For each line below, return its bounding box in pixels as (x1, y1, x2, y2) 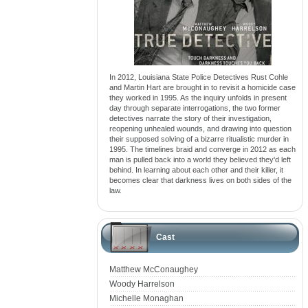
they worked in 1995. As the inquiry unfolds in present (109, 93, 287, 102)
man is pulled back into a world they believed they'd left (109, 155, 291, 164)
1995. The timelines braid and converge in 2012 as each (109, 145, 296, 153)
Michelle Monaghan (109, 294, 184, 303)
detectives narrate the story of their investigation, (109, 114, 272, 122)
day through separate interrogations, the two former (109, 104, 280, 112)
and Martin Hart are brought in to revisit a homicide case (109, 83, 296, 91)
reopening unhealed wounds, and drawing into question (109, 124, 291, 133)
